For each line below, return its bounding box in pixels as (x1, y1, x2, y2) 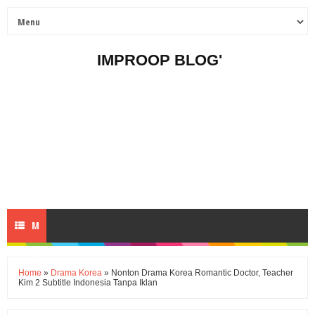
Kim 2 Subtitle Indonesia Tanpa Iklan (18, 278, 157, 288)
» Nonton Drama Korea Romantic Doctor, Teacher (102, 268, 293, 278)
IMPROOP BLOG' (96, 51, 222, 69)
